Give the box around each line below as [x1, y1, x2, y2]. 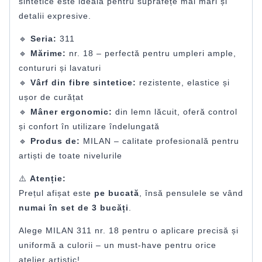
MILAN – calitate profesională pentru [80, 136, 239, 146]
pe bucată [94, 188, 139, 198]
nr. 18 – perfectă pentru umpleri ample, [66, 49, 236, 58]
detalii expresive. [19, 11, 91, 21]
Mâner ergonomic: [30, 107, 112, 117]
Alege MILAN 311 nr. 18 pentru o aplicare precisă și [19, 226, 239, 236]
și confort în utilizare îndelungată [19, 122, 160, 132]
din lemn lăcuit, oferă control [112, 107, 237, 117]
